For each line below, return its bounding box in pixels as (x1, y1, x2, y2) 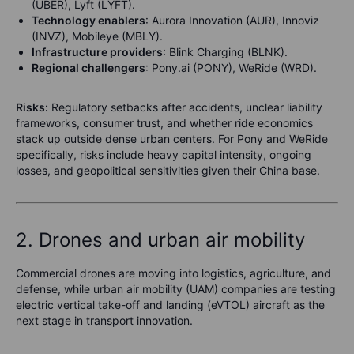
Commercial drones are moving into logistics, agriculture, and (16, 266, 331, 281)
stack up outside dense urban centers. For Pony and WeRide (16, 132, 328, 146)
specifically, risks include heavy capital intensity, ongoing (16, 148, 311, 162)
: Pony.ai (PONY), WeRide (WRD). (145, 61, 317, 75)
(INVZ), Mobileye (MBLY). (32, 29, 163, 43)
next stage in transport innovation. (16, 314, 193, 328)
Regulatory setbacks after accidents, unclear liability (48, 100, 322, 115)
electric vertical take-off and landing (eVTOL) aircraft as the (16, 298, 325, 312)
